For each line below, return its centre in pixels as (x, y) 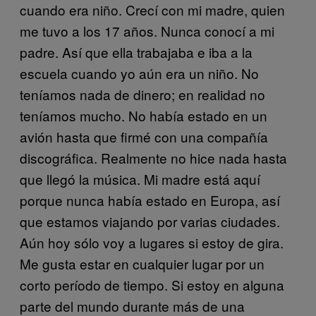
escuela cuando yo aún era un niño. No (139, 73)
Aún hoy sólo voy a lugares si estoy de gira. (152, 242)
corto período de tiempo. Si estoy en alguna (152, 284)
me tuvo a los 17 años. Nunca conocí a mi (147, 30)
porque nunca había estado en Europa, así (150, 200)
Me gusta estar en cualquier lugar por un (142, 263)
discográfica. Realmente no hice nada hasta (153, 157)
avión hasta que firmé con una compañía (144, 136)
